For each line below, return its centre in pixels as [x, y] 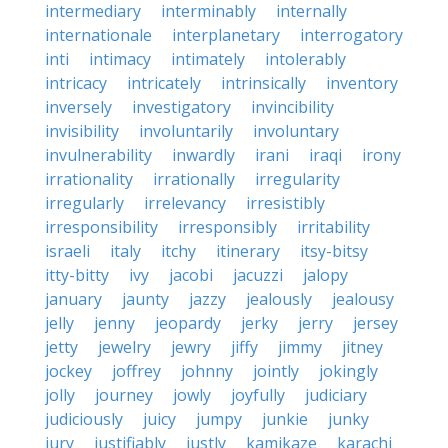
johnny [207, 371]
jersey [375, 323]
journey [124, 395]
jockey [68, 371]
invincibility [292, 107]
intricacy [76, 83]
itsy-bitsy [334, 251]
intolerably [305, 59]
